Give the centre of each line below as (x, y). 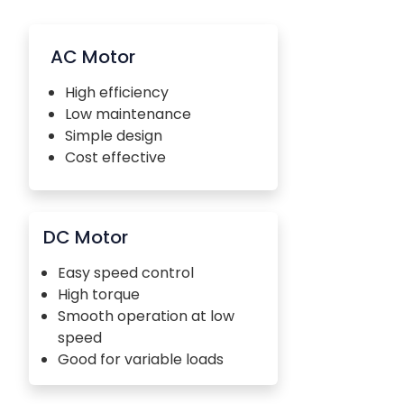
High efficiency (117, 92)
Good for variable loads (141, 359)
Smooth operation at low (146, 316)
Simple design (114, 135)
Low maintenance (128, 114)
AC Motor (93, 56)
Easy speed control (126, 272)
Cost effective (115, 157)
